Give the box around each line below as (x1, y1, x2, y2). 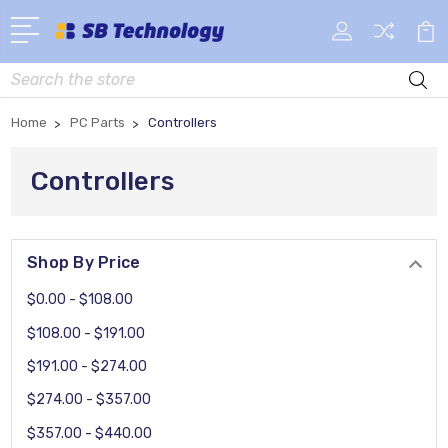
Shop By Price (27, 252, 141, 272)
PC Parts (70, 114, 125, 130)
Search (11, 64, 57, 82)
